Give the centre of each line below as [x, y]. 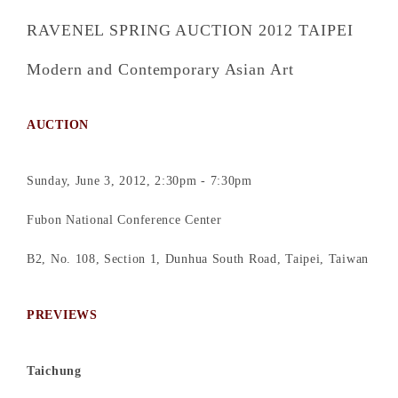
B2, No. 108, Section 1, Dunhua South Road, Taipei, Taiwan [198, 259]
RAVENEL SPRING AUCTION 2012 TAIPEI [190, 30]
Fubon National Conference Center [124, 220]
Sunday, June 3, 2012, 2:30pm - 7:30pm [139, 181]
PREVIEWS [62, 315]
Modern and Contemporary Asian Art [160, 69]
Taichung [54, 371]
